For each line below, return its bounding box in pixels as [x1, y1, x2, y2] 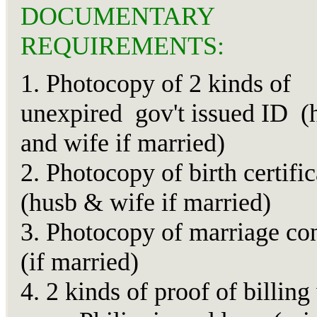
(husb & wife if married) [20, 188, 271, 217]
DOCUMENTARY [20, 2, 214, 31]
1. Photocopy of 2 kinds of [20, 69, 291, 98]
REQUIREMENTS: [20, 32, 224, 61]
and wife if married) [20, 129, 225, 158]
